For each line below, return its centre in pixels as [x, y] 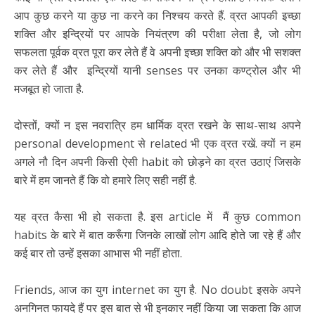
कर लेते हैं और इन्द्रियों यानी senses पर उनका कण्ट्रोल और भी [157, 71]
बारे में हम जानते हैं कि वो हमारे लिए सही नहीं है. [105, 180]
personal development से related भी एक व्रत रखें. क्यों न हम [157, 144]
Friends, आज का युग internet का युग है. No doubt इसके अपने [157, 290]
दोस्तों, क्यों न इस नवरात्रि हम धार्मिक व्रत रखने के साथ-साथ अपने [157, 126]
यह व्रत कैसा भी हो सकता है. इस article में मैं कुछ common [157, 217]
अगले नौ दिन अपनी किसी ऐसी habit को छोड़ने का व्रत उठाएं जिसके [157, 162]
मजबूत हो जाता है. [49, 89]
